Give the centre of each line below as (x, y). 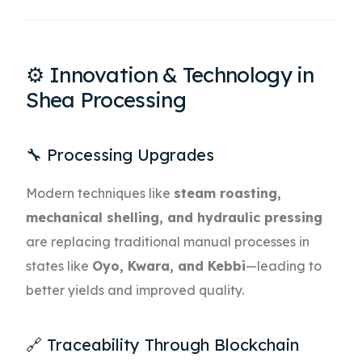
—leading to (284, 266)
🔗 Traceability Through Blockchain (163, 345)
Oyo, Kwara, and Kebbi (169, 266)
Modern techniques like (100, 194)
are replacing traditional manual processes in (168, 242)
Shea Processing (106, 100)
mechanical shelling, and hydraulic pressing (175, 218)
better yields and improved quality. (135, 290)
